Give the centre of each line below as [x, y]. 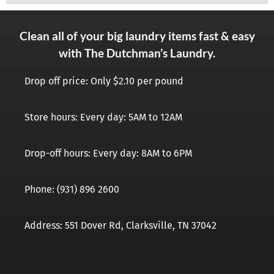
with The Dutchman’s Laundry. [137, 54]
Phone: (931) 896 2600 [72, 190]
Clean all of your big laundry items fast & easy [137, 36]
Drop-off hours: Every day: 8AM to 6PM [109, 154]
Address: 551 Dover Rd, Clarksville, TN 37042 [121, 226]
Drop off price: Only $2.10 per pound [104, 81]
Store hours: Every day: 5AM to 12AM [104, 117]
